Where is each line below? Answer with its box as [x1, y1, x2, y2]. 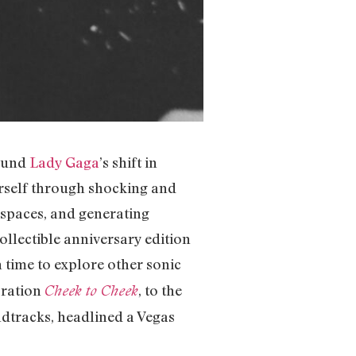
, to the [138, 281, 182, 300]
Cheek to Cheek [44, 282, 138, 300]
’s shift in [99, 153, 157, 172]
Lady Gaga [29, 153, 99, 172]
